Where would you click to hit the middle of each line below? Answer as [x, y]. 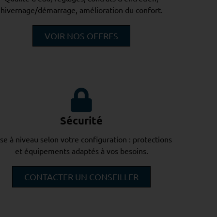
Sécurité [82, 120]
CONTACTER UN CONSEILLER [82, 177]
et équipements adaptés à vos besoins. [81, 151]
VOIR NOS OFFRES [82, 36]
